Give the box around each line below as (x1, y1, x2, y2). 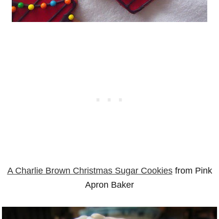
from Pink (172, 166, 212, 175)
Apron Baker (85, 180, 134, 190)
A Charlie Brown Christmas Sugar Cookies (7, 166, 173, 175)
